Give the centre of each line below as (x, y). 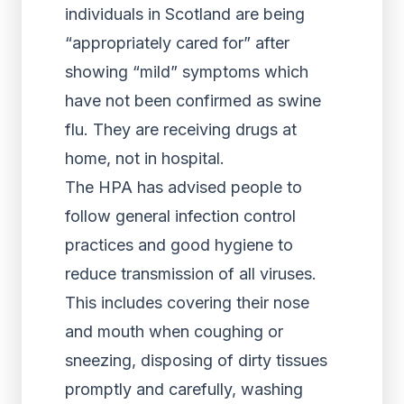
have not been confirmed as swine (193, 101)
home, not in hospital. (145, 158)
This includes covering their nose (187, 303)
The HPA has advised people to (184, 187)
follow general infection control (180, 216)
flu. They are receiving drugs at (181, 129)
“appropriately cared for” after (177, 43)
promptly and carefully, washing (184, 389)
